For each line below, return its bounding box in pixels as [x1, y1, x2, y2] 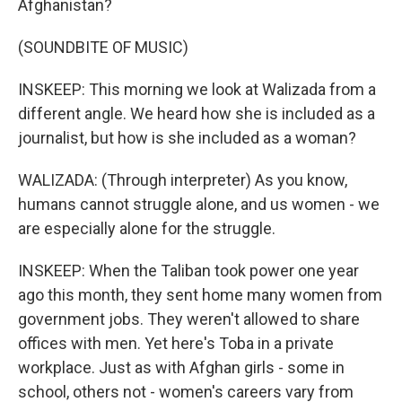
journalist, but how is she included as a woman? [18, 128, 356, 147]
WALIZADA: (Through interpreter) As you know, [18, 170, 347, 189]
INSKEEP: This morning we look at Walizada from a [18, 80, 376, 99]
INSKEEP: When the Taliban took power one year [18, 261, 359, 280]
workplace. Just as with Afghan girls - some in [18, 358, 345, 377]
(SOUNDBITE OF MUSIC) [18, 38, 188, 57]
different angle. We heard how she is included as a [18, 104, 375, 123]
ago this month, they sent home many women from [18, 285, 382, 304]
